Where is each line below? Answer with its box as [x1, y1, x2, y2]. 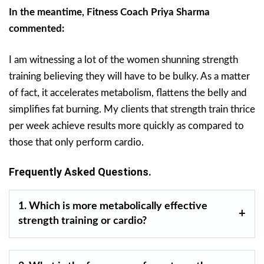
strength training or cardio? [18, 216, 147, 227]
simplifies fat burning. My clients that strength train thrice [9, 104, 255, 115]
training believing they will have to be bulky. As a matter [9, 71, 250, 82]
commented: [9, 24, 64, 34]
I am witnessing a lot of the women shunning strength [9, 55, 238, 65]
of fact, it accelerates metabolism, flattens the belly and [9, 88, 247, 98]
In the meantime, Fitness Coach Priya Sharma [9, 7, 210, 18]
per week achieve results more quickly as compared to [9, 121, 244, 131]
